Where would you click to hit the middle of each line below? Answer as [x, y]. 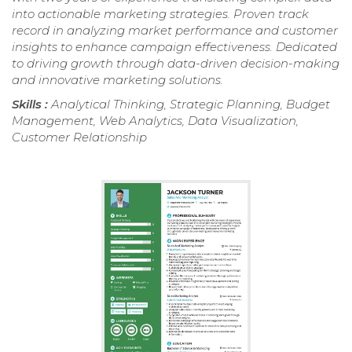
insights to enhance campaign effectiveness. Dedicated [174, 46]
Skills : [31, 104]
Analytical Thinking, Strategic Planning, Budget [191, 104]
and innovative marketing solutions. [117, 79]
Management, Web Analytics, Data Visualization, [155, 120]
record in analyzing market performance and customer [175, 30]
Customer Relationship [79, 137]
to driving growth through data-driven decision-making [176, 63]
